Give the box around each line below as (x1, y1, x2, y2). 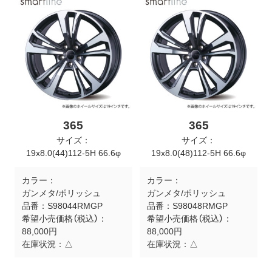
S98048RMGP (172, 200, 228, 211)
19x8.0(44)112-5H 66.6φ (25, 148, 121, 158)
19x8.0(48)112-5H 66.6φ (151, 148, 246, 158)
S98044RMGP (47, 200, 103, 211)
